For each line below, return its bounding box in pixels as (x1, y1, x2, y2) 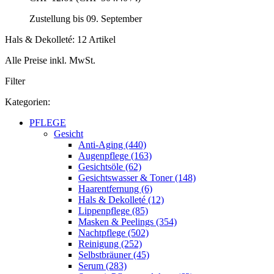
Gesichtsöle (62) (78, 161, 141, 172)
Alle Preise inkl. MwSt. (5, 55, 95, 66)
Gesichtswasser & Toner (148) (78, 172, 196, 183)
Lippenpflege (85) (78, 206, 148, 217)
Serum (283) (78, 261, 127, 272)
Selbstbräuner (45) (78, 250, 149, 261)
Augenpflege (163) (78, 150, 152, 161)
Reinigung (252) (78, 239, 142, 250)
